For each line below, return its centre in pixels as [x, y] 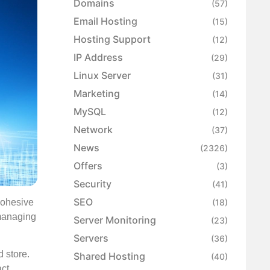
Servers [91, 238]
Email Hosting [105, 21]
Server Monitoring [115, 220]
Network [93, 130]
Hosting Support [112, 39]
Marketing [97, 94]
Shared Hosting [109, 256]
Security [93, 184]
